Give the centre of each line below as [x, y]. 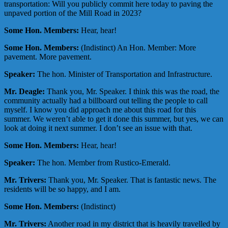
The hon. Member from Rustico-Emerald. [103, 163]
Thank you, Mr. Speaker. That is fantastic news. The [131, 180]
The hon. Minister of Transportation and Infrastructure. [124, 74]
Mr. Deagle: [24, 92]
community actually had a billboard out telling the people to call [106, 101]
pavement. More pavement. [48, 57]
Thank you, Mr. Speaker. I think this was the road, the [132, 92]
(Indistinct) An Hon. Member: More [137, 48]
